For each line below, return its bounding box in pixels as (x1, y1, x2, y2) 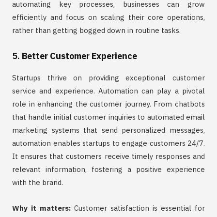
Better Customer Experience (22, 50, 137, 62)
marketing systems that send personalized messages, (12, 125, 205, 135)
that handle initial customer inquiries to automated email (12, 112, 205, 122)
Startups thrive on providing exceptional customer (12, 73, 205, 83)
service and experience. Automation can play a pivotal (12, 86, 205, 96)
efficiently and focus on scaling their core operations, (12, 13, 205, 22)
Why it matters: (12, 203, 71, 213)
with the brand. (12, 178, 63, 187)
